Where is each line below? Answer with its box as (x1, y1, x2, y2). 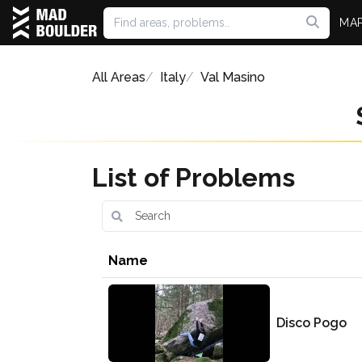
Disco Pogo (276, 315, 347, 330)
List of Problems (92, 162, 295, 192)
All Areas (92, 69, 145, 85)
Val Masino (200, 69, 265, 85)
